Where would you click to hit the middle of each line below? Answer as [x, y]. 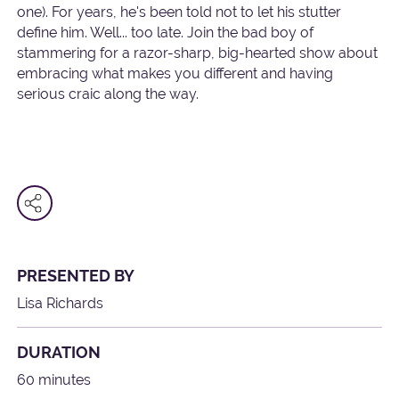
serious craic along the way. [108, 94]
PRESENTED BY [76, 276]
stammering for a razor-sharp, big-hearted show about [198, 53]
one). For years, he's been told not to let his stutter [179, 12]
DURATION [59, 353]
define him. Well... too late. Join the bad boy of [166, 33]
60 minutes [54, 380]
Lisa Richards [61, 304]
